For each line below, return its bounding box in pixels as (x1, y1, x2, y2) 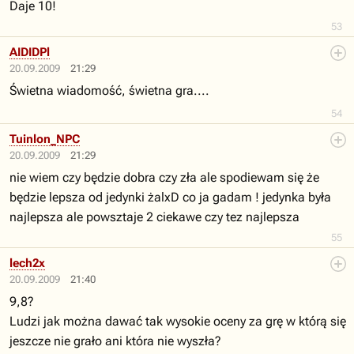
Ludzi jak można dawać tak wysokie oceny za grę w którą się (9, 314, 346, 329)
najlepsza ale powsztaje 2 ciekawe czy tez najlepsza (9, 209, 299, 224)
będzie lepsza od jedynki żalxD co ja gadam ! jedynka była (9, 190, 331, 205)
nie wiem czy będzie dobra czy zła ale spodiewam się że (9, 170, 319, 185)
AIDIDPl (9, 45, 50, 59)
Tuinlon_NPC (9, 132, 80, 146)
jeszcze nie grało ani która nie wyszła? (9, 333, 221, 348)
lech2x (9, 256, 45, 270)
